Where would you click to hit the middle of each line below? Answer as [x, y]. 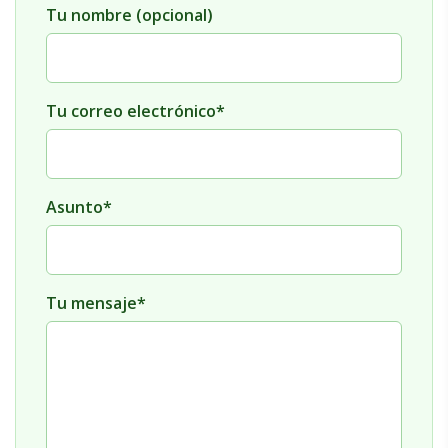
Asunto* [79, 206]
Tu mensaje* [96, 302]
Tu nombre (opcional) [129, 14]
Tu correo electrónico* [135, 110]
